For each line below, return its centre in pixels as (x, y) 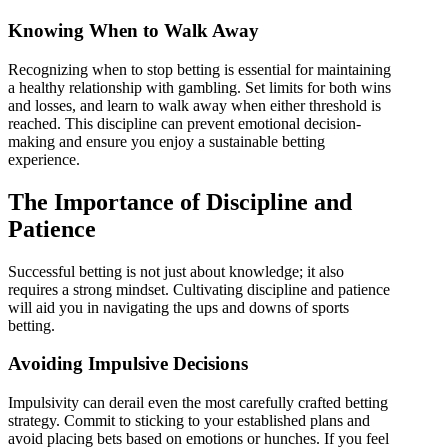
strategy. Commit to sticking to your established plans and (189, 421)
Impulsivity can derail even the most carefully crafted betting (198, 403)
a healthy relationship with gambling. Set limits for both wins (199, 87)
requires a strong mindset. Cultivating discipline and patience (199, 289)
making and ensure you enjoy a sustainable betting (166, 141)
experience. (44, 159)
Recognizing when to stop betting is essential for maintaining (199, 69)
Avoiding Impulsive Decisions (128, 364)
